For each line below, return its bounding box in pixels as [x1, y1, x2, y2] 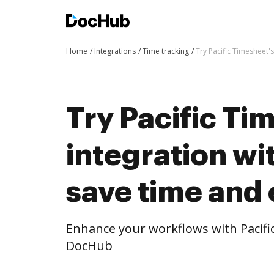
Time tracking [143, 46, 189, 56]
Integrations [94, 46, 136, 56]
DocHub [66, 237, 113, 254]
